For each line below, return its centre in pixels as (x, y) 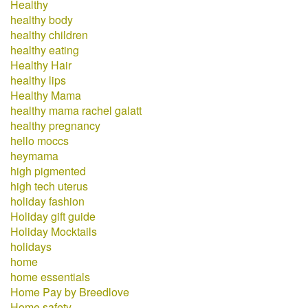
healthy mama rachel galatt (76, 110)
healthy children (49, 35)
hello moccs (40, 141)
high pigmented (48, 171)
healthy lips (38, 80)
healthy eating (45, 50)
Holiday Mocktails (54, 231)
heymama (34, 156)
